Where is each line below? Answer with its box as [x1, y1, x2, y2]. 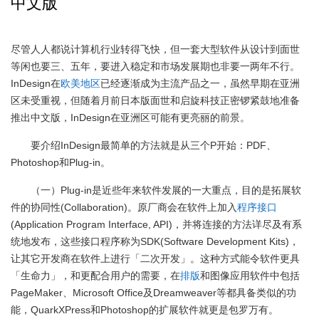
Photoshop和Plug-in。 [11, 157, 110, 168]
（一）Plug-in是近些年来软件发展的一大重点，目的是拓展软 [31, 184, 301, 196]
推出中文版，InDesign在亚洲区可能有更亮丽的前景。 [11, 112, 250, 123]
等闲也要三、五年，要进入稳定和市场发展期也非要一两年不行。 [11, 61, 300, 72]
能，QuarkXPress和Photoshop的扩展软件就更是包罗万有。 [11, 304, 278, 315]
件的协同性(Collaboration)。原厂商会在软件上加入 [11, 202, 237, 213]
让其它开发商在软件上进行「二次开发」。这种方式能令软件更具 [11, 253, 300, 264]
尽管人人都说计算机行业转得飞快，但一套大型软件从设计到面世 [11, 43, 300, 55]
